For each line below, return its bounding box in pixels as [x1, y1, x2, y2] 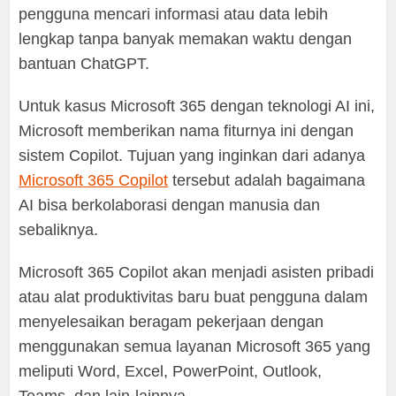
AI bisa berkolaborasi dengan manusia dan [19, 196, 321, 215]
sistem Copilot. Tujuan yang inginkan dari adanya [19, 147, 366, 165]
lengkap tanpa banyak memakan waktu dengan [19, 30, 353, 49]
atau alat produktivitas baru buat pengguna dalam [19, 288, 369, 307]
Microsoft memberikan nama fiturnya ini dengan [19, 122, 354, 141]
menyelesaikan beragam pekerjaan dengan [19, 313, 324, 331]
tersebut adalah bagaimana [168, 171, 366, 190]
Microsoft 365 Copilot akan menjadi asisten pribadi [19, 263, 375, 282]
